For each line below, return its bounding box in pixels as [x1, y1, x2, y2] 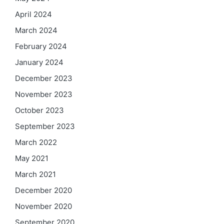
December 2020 [15, 185, 72, 195]
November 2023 [15, 89, 72, 99]
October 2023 [15, 105, 64, 115]
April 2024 [15, 9, 52, 19]
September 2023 [15, 121, 75, 131]
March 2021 [15, 169, 56, 179]
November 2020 [15, 201, 72, 211]
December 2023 [15, 73, 72, 83]
